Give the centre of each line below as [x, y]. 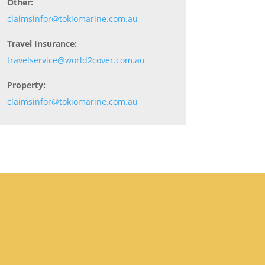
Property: [26, 85]
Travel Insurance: [42, 44]
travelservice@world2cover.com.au [76, 60]
